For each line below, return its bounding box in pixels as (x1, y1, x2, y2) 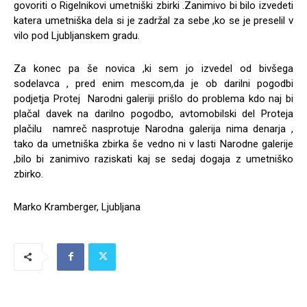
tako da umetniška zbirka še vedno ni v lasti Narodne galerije (14, 137, 293, 150)
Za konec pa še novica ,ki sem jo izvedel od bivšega (14, 62, 293, 75)
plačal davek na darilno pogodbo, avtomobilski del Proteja (14, 107, 293, 120)
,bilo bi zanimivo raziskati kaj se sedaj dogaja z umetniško (14, 152, 293, 165)
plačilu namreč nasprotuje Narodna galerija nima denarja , (14, 122, 293, 135)
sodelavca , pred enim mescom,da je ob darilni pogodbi (14, 77, 293, 90)
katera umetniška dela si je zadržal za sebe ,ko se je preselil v (14, 14, 293, 27)
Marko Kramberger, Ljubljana (14, 200, 140, 213)
